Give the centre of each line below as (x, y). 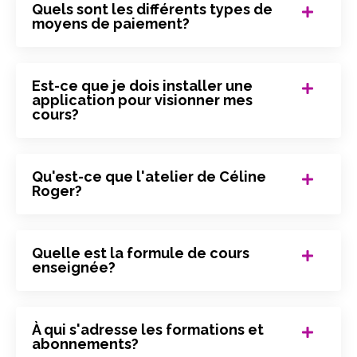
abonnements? (85, 344)
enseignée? (74, 268)
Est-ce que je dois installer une (142, 86)
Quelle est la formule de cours (141, 253)
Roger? (57, 191)
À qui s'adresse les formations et (148, 330)
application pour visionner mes (142, 100)
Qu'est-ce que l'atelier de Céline (149, 177)
